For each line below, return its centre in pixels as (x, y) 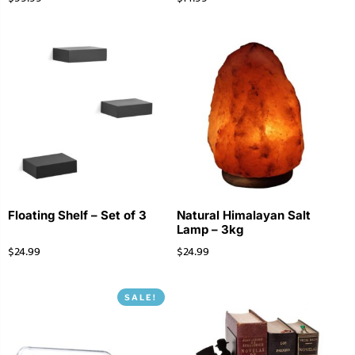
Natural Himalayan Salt (243, 216)
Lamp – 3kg (210, 230)
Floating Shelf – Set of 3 (77, 216)
